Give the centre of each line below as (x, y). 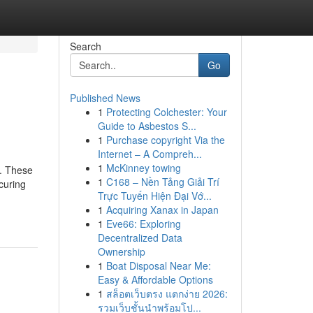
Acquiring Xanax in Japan (162, 210)
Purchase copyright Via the (165, 140)
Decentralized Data (140, 238)
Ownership (121, 252)
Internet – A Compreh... (150, 154)
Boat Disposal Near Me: (158, 265)
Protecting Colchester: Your (166, 112)
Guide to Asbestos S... (147, 126)
